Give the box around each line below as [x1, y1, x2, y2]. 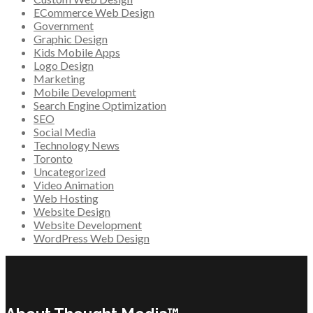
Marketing [34, 72, 85, 86]
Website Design [34, 205, 110, 219]
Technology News [34, 138, 119, 152]
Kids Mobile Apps [34, 45, 120, 59]
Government [34, 19, 94, 33]
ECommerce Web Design [34, 6, 154, 20]
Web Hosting [34, 191, 99, 205]
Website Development [34, 218, 142, 232]
